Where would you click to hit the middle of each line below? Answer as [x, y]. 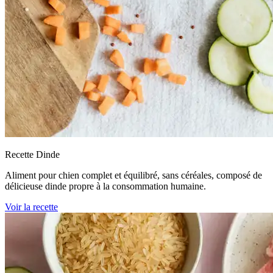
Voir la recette [31, 207]
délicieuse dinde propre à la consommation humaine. [105, 186]
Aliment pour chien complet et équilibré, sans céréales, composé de [133, 175]
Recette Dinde [32, 155]
